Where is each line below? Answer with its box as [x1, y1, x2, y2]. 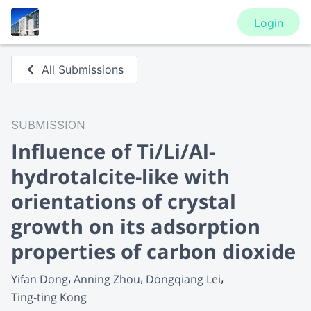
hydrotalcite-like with [11, 162, 230, 190]
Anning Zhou [74, 271, 140, 287]
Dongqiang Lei [146, 271, 221, 287]
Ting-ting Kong [11, 289, 87, 305]
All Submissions [42, 62, 124, 76]
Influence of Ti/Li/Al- [11, 137, 215, 165]
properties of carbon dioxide [11, 237, 296, 264]
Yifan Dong [11, 271, 68, 287]
